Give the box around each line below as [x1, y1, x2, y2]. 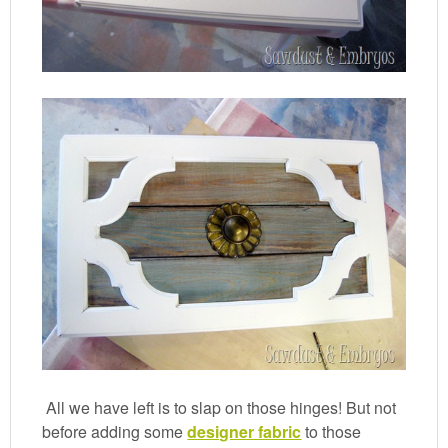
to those [301, 420, 362, 444]
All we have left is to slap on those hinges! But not [42, 396, 397, 420]
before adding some [42, 420, 188, 444]
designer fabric [187, 420, 302, 444]
